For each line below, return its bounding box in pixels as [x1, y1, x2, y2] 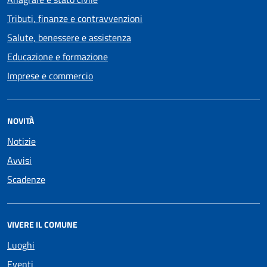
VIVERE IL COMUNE [7, 218, 77, 231]
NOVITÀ [7, 114, 34, 128]
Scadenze [7, 172, 45, 187]
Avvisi [7, 153, 32, 168]
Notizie [7, 134, 36, 149]
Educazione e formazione [7, 49, 108, 64]
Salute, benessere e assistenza [7, 30, 131, 45]
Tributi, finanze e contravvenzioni [7, 11, 142, 26]
